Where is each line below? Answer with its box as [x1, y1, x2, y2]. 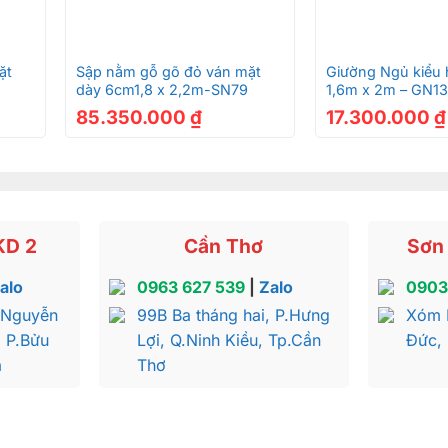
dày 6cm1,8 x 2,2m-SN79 [76, 80, 249, 98]
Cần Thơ [184, 234, 264, 259]
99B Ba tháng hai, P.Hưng [137, 304, 331, 325]
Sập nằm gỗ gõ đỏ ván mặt [76, 62, 262, 80]
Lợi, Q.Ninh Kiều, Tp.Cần [137, 329, 322, 350]
